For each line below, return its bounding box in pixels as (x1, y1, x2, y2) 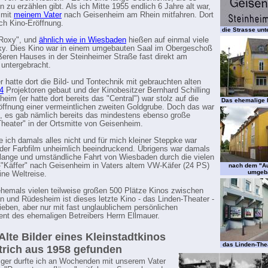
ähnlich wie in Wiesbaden (39, 36, 126, 44)
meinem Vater (14, 11, 62, 19)
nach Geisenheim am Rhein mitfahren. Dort (62, 11, 214, 19)
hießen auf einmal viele (126, 36, 209, 44)
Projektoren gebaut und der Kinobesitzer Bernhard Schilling (4, 86, 210, 95)
